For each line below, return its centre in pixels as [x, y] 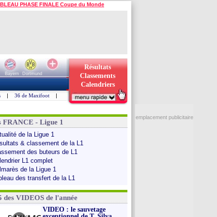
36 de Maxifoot [32, 95]
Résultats [98, 67]
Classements [98, 76]
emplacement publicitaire [164, 117]
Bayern [12, 74]
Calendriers [98, 85]
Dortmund [32, 74]
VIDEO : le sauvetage [74, 209]
